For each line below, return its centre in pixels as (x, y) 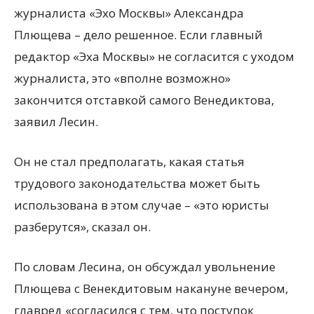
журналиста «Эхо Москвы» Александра (129, 13)
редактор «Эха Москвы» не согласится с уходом (154, 56)
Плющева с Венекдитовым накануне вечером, (151, 288)
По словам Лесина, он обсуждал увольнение (145, 267)
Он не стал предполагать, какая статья (129, 162)
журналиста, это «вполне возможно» (122, 78)
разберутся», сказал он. (82, 227)
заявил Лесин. (56, 122)
